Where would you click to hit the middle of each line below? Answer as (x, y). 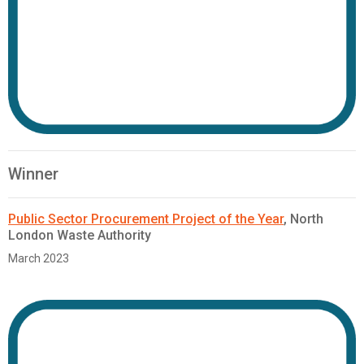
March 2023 (39, 259)
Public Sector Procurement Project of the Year (146, 219)
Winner (33, 174)
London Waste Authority (80, 236)
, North (303, 219)
